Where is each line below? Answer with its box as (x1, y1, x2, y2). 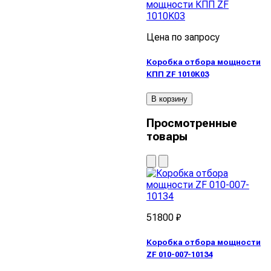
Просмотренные (146, 117, 237, 131)
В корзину (151, 94, 188, 104)
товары (146, 130, 188, 144)
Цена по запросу (146, 31, 220, 43)
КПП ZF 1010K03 (146, 70, 209, 79)
